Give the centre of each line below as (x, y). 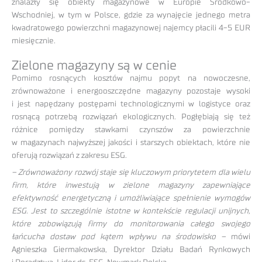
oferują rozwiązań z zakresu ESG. (69, 155)
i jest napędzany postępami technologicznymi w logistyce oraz (131, 104)
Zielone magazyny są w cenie (94, 65)
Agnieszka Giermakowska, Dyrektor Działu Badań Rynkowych (131, 249)
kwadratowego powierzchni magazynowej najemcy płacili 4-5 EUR (131, 28)
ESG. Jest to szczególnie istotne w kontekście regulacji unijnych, (131, 211)
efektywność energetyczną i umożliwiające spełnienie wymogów (131, 198)
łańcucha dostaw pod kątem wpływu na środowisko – (119, 237)
